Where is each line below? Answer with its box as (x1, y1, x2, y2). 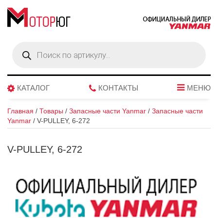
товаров (12, 48, 37, 55)
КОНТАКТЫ (98, 84, 138, 92)
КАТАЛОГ (17, 84, 50, 92)
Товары (39, 107, 63, 115)
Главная (7, 107, 34, 115)
